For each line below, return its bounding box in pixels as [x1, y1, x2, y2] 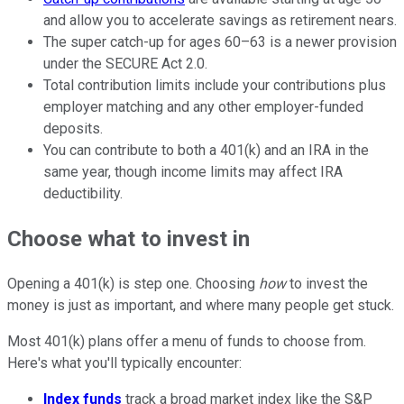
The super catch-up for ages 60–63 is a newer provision [43, 32, 397, 50]
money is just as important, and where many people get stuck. [7, 296, 394, 314]
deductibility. [43, 184, 123, 202]
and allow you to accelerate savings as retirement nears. [43, 11, 397, 29]
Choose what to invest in [7, 225, 250, 252]
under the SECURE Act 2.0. [43, 54, 207, 72]
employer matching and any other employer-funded [43, 97, 363, 115]
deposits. [43, 119, 103, 137]
